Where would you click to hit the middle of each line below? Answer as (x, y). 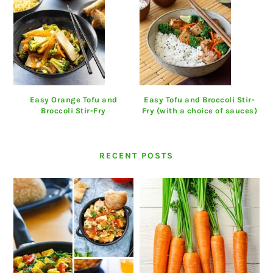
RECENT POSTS (136, 156)
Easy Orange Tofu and (73, 100)
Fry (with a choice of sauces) (200, 111)
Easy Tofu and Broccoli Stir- (200, 100)
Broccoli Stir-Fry (73, 111)
